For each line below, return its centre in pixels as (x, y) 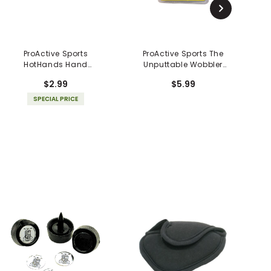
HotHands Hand (56, 64)
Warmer (56, 75)
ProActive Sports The (183, 53)
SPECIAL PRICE (55, 99)
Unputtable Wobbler (183, 64)
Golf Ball (183, 75)
